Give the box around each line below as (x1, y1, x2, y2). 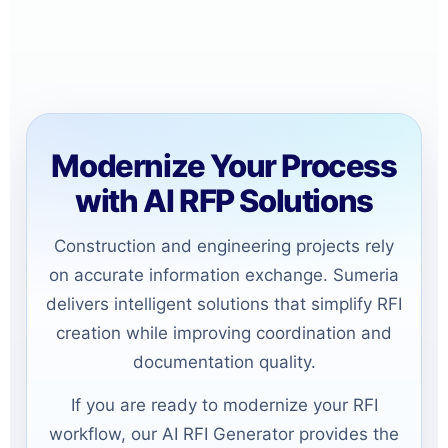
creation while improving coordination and (56, 322, 392, 343)
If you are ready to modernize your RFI (70, 394, 378, 415)
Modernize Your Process (51, 146, 397, 184)
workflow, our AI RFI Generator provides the (49, 423, 399, 444)
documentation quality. (132, 351, 316, 372)
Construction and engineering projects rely (54, 235, 394, 256)
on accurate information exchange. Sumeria (49, 264, 399, 285)
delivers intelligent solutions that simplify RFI (46, 293, 402, 314)
